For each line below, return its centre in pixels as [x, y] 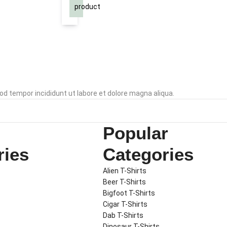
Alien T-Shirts [125, 171]
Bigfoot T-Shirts [129, 193]
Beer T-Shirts [125, 182]
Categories [148, 154]
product [87, 7]
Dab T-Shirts [123, 215]
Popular [136, 133]
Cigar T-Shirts [125, 204]
